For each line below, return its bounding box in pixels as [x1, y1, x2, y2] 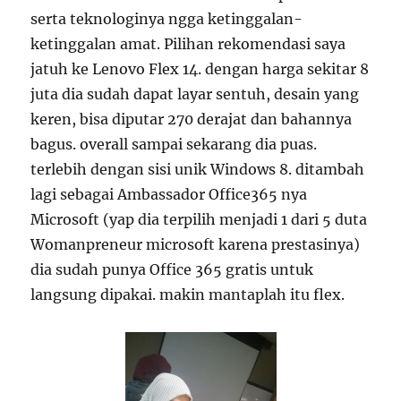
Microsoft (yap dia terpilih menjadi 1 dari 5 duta [30, 210, 368, 228]
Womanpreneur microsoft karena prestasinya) [30, 235, 361, 253]
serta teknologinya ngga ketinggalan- [30, 10, 303, 28]
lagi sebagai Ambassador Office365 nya [30, 185, 308, 203]
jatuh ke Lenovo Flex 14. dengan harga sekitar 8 [30, 60, 370, 78]
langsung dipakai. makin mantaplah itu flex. [30, 286, 346, 303]
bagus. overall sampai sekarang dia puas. [30, 135, 318, 153]
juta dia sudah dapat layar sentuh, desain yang [30, 85, 360, 103]
